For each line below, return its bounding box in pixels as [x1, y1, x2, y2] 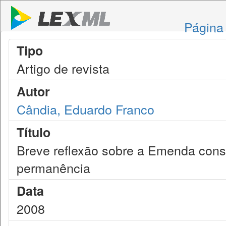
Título [17, 123, 50, 141]
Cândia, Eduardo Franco [17, 100, 154, 118]
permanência [17, 158, 90, 177]
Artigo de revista [17, 59, 109, 77]
